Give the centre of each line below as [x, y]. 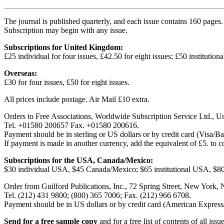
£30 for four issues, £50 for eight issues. [67, 82]
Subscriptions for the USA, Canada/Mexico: [78, 160]
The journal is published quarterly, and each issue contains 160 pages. [113, 21]
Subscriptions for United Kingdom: [63, 47]
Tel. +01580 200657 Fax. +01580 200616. [71, 125]
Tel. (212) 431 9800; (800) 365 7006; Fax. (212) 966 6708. [97, 195]
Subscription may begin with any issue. [66, 30]
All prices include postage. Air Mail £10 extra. [77, 99]
